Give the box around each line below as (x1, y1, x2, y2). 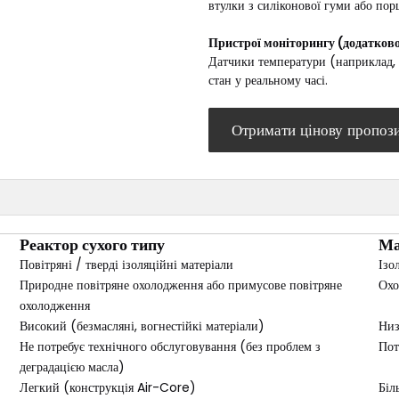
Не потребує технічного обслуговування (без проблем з (20, 338, 321, 355)
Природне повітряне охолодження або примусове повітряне (20, 276, 342, 294)
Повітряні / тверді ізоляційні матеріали (20, 256, 233, 273)
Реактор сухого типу (20, 233, 165, 256)
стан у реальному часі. (208, 71, 328, 89)
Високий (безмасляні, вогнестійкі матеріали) (20, 317, 265, 335)
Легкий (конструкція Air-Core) (20, 379, 196, 396)
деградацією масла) (20, 358, 125, 376)
